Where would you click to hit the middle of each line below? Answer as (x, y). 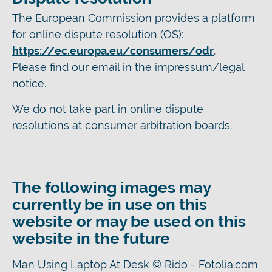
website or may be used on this (129, 222)
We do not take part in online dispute (108, 109)
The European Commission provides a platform (134, 18)
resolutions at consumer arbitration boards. (122, 125)
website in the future (91, 239)
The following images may (111, 188)
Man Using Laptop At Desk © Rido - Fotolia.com (135, 264)
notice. (29, 83)
